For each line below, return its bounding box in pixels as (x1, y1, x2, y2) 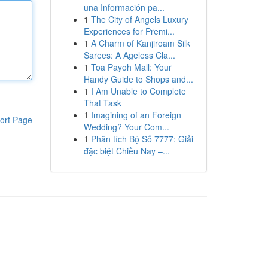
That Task (83, 97, 121, 109)
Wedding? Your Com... (83, 121, 169, 133)
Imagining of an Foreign (90, 109, 181, 121)
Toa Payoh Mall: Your (90, 61, 172, 73)
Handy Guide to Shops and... (83, 73, 193, 85)
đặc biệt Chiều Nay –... (83, 145, 170, 157)
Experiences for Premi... (83, 25, 175, 37)
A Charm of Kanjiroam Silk (90, 37, 190, 49)
